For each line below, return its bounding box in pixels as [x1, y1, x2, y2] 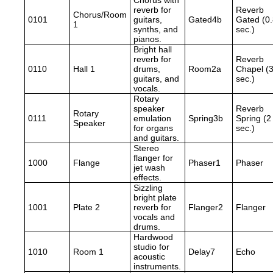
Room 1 [73, 247, 104, 257]
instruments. [133, 261, 181, 272]
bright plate [133, 193, 177, 203]
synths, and [133, 24, 178, 35]
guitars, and [133, 74, 179, 84]
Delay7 [188, 247, 215, 257]
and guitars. [133, 133, 179, 143]
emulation [133, 113, 171, 124]
